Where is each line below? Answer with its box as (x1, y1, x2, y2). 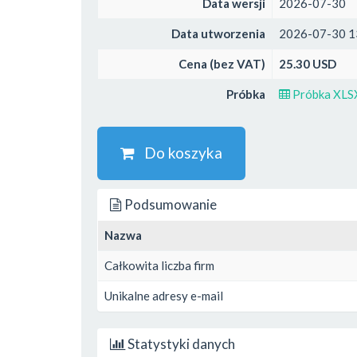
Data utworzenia (171, 26, 265, 41)
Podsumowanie (122, 195, 217, 213)
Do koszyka (135, 143, 222, 162)
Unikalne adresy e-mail (104, 288, 223, 303)
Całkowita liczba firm (104, 257, 214, 273)
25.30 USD (279, 57, 336, 71)
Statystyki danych (125, 335, 235, 352)
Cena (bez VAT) (178, 57, 265, 71)
